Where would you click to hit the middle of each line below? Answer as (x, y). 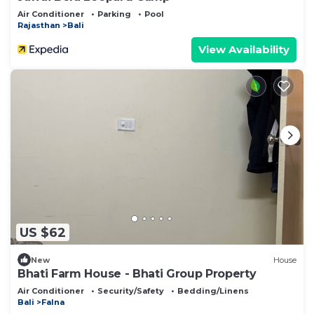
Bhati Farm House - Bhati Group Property (137, 274)
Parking (114, 14)
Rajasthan (39, 25)
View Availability (244, 49)
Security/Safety (131, 291)
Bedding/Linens (213, 291)
